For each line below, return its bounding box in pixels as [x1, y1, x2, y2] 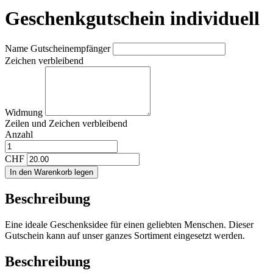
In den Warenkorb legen [10, 168, 93, 177]
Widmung [5, 107, 45, 118]
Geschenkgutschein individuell [5, 7, 260, 29]
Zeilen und [5, 118, 49, 129]
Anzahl [5, 129, 33, 140]
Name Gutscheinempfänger [5, 43, 113, 54]
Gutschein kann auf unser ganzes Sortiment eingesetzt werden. [5, 230, 245, 241]
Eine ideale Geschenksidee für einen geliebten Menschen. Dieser [5, 219, 253, 230]
